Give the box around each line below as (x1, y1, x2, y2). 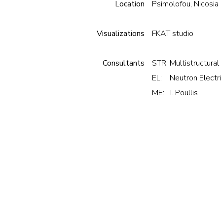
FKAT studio (152, 28, 193, 39)
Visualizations (97, 28, 145, 39)
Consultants (103, 57, 145, 69)
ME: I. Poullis (152, 87, 198, 98)
